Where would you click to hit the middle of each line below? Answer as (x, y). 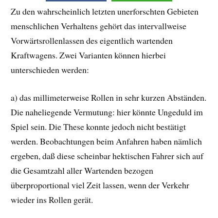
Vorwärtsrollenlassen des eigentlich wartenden (92, 41)
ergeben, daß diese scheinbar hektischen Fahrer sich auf (107, 155)
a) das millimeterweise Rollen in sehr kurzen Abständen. (109, 97)
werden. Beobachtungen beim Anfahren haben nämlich (107, 141)
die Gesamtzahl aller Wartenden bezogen (82, 170)
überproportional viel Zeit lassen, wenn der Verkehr (100, 185)
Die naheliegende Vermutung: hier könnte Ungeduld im (107, 112)
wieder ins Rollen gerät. (52, 199)
